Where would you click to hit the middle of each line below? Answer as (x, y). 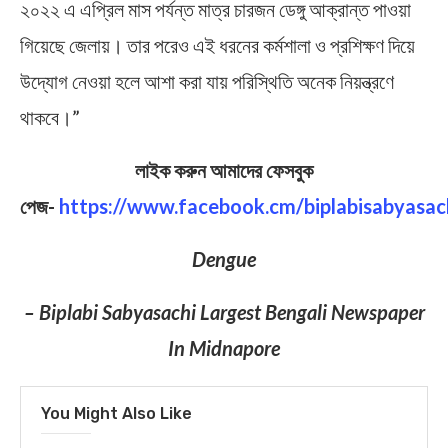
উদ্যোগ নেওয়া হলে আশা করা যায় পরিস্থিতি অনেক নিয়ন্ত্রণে (207, 80)
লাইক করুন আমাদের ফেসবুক (224, 169)
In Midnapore (224, 347)
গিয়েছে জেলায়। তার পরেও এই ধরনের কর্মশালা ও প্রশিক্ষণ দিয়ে (217, 44)
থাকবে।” (50, 116)
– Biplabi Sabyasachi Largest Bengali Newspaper (224, 311)
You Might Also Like (116, 413)
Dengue (224, 258)
